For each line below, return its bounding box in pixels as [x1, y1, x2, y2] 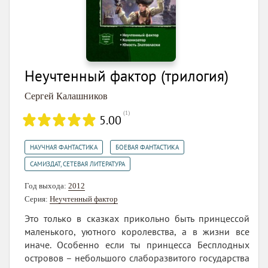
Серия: [25, 194, 50, 204]
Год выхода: [25, 181, 68, 191]
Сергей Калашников [25, 91, 108, 102]
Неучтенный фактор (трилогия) [25, 66, 229, 86]
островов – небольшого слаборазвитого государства [25, 252, 249, 264]
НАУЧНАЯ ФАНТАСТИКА [30, 143, 98, 152]
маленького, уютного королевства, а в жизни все [25, 226, 249, 238]
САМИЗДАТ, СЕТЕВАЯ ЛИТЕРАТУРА [30, 160, 125, 169]
